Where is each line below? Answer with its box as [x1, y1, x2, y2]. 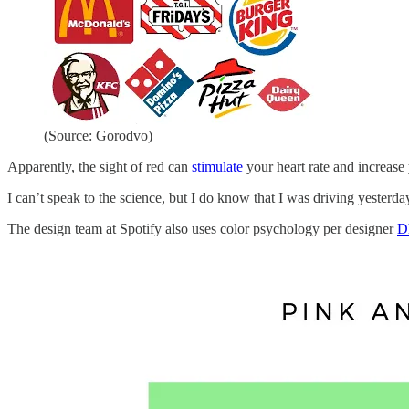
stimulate [192, 159, 243, 175]
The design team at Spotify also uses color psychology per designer [7, 221, 397, 237]
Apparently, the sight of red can [7, 159, 192, 175]
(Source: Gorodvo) [44, 128, 152, 144]
